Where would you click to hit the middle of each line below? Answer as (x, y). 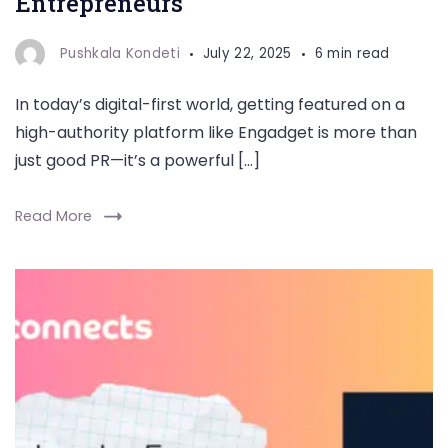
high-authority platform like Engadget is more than (216, 132)
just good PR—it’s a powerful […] (137, 160)
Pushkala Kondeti (120, 53)
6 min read (352, 53)
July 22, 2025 (247, 53)
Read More (53, 216)
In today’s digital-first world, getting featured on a (210, 104)
